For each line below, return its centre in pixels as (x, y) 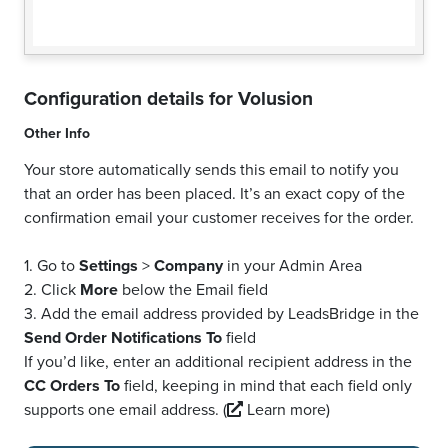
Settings (108, 266)
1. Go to (51, 266)
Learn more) (286, 410)
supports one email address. (123, 410)
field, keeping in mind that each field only (266, 386)
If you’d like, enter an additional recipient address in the (218, 362)
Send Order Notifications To (123, 338)
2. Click (52, 290)
